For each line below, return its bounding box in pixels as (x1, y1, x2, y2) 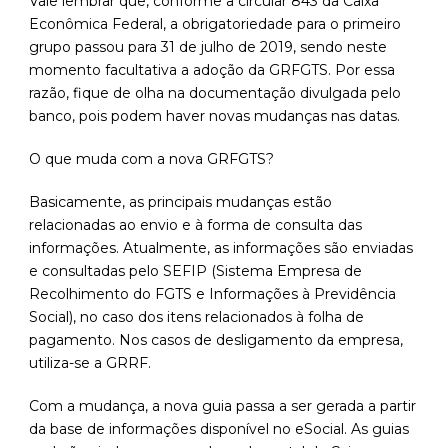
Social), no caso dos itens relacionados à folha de (29, 308, 364, 327)
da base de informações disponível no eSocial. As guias (29, 420, 409, 439)
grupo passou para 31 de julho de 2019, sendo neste (29, 38, 387, 57)
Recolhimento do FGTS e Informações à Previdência (29, 285, 396, 304)
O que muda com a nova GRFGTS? (29, 150, 274, 169)
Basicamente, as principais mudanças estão (29, 193, 332, 212)
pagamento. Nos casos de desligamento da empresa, (29, 331, 403, 350)
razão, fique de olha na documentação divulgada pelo (29, 84, 401, 103)
